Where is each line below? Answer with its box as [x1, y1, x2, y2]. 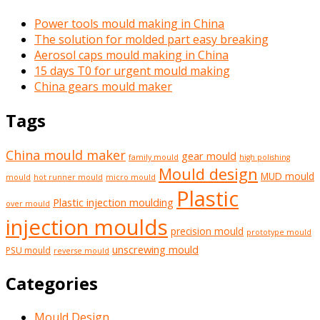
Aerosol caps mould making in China [34, 47, 229, 64]
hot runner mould [34, 172, 103, 183]
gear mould [181, 149, 236, 164]
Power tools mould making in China [34, 16, 224, 32]
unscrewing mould [112, 242, 199, 257]
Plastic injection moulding [53, 195, 174, 210]
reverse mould [54, 246, 109, 256]
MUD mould [261, 170, 314, 184]
